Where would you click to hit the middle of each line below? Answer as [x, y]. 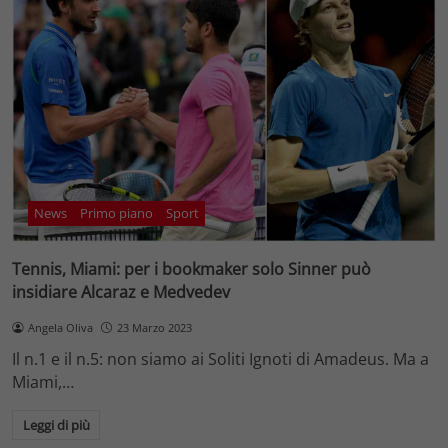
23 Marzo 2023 [154, 327]
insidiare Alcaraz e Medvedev [121, 291]
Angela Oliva [60, 327]
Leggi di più [56, 425]
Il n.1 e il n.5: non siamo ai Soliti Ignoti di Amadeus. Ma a [220, 359]
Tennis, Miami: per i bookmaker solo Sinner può [191, 268]
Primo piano [117, 213]
